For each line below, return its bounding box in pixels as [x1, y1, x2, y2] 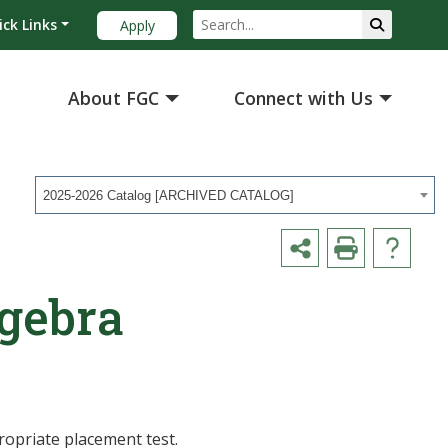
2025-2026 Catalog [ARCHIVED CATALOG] [43, 188, 294, 203]
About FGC [68, 86, 160, 111]
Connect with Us [234, 86, 374, 111]
